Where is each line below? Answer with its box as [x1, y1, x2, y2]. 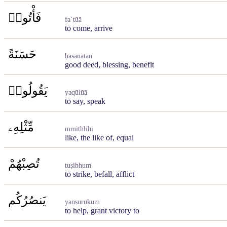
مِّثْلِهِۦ [8, 121, 34, 134]
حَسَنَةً [8, 48, 36, 61]
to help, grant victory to [65, 206, 139, 215]
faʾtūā [65, 16, 82, 23]
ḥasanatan [65, 52, 92, 60]
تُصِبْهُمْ [8, 157, 40, 170]
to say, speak [65, 97, 105, 105]
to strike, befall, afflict [65, 170, 134, 178]
